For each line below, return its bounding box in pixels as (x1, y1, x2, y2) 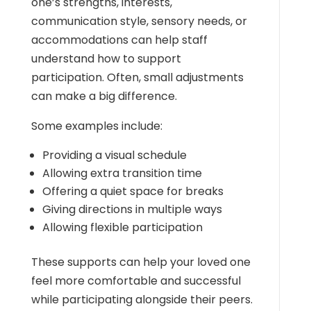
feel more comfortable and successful (31, 273, 241, 289)
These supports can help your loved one (31, 254, 251, 270)
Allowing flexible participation (42, 219, 203, 235)
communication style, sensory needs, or (31, 13, 247, 29)
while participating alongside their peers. (31, 292, 253, 308)
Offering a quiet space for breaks (42, 183, 224, 199)
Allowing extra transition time (42, 165, 202, 181)
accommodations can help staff (31, 32, 208, 48)
